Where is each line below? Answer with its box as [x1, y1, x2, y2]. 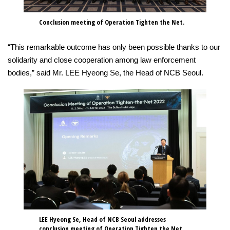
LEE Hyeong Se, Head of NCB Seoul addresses [39, 215, 166, 224]
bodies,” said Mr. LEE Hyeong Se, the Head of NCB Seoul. [8, 68, 203, 77]
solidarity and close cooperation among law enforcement [8, 55, 196, 64]
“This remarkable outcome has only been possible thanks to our [8, 42, 220, 51]
